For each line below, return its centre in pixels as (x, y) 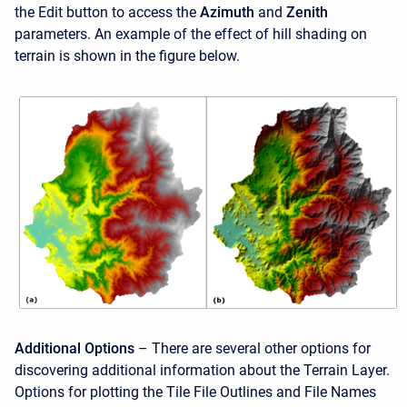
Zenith (307, 12)
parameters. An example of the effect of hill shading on (191, 34)
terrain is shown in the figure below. (127, 56)
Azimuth (227, 12)
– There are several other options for (253, 348)
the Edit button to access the (107, 12)
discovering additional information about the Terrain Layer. (202, 370)
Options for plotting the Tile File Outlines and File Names (195, 392)
